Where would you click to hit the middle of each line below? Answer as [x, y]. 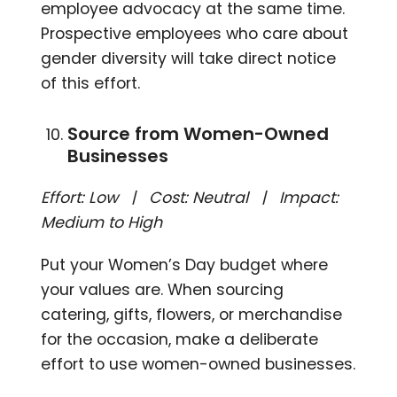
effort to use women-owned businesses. [198, 364]
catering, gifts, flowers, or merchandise [192, 314]
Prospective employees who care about [195, 33]
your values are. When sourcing [163, 289]
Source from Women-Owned [198, 133]
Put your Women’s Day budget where [185, 265]
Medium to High [102, 222]
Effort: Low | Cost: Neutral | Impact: [190, 197]
